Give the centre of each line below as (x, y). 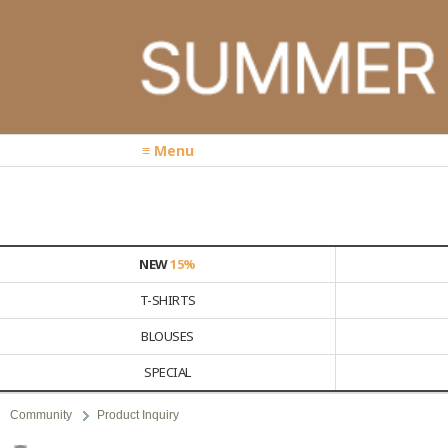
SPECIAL (167, 371)
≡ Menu (168, 151)
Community (41, 414)
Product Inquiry (138, 414)
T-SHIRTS (167, 299)
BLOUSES (167, 335)
